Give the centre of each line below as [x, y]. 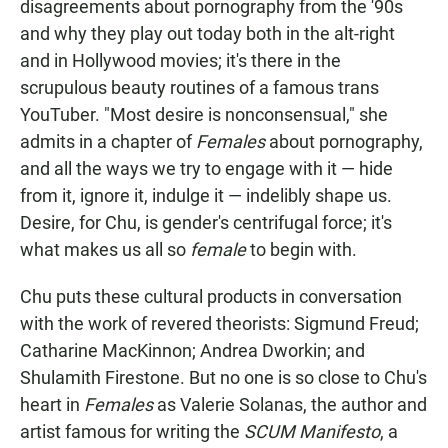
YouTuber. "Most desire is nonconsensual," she [204, 114]
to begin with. [301, 249]
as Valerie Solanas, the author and [290, 404]
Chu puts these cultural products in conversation [211, 296]
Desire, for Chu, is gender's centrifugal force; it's [206, 222]
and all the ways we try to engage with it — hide [206, 168]
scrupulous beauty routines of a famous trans [199, 87]
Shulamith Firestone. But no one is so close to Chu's [223, 377]
